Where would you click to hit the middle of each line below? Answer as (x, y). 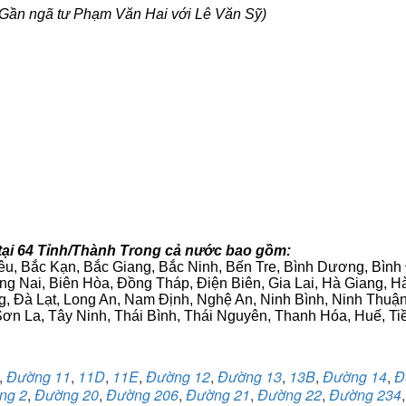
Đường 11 (39, 377)
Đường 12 (178, 377)
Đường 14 (355, 377)
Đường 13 (250, 377)
